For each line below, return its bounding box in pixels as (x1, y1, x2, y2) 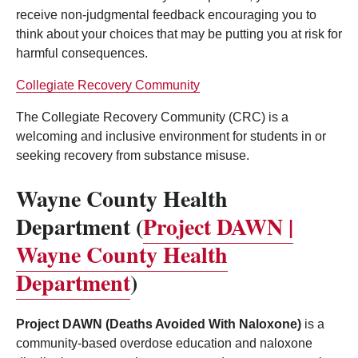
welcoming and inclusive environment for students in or (16, 129, 326, 144)
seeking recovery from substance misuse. (16, 149, 249, 163)
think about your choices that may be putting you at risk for (16, 27, 342, 42)
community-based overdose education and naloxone (16, 336, 312, 350)
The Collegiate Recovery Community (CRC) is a (16, 110, 288, 125)
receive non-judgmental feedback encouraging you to (16, 8, 316, 22)
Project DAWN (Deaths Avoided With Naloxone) (16, 316, 301, 331)
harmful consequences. (16, 46, 148, 61)
